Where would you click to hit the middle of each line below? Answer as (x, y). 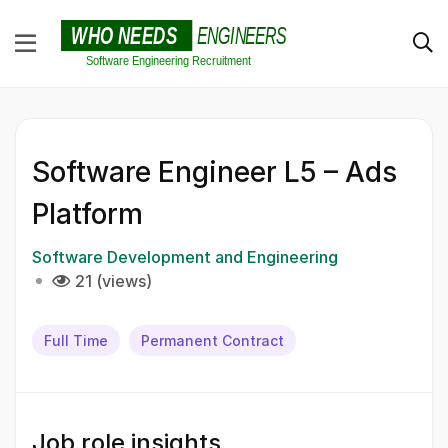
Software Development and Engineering (185, 256)
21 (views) (113, 280)
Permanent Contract (212, 340)
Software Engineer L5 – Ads (214, 171)
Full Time (76, 340)
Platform (87, 213)
